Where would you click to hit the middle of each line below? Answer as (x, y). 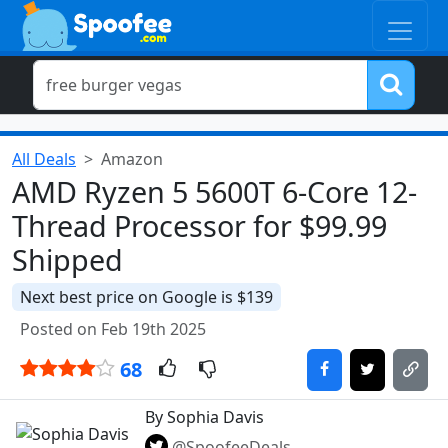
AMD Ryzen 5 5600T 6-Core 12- (214, 191)
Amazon (132, 159)
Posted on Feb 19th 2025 (113, 329)
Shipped (67, 259)
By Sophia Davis (204, 417)
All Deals (44, 159)
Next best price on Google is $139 (146, 297)
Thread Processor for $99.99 (199, 225)
